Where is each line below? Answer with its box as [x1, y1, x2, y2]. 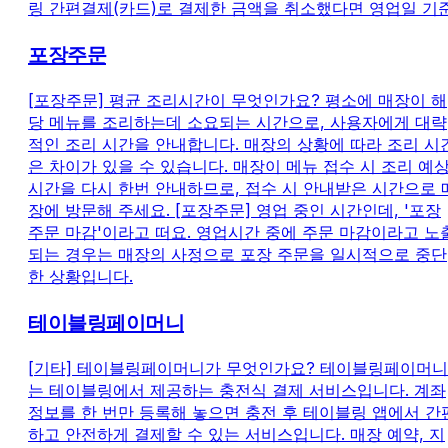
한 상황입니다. [28, 266, 133, 287]
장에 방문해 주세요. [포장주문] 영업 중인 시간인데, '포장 [28, 200, 441, 221]
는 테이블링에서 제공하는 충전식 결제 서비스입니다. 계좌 [28, 380, 446, 401]
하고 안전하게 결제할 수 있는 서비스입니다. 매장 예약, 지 [28, 424, 445, 445]
